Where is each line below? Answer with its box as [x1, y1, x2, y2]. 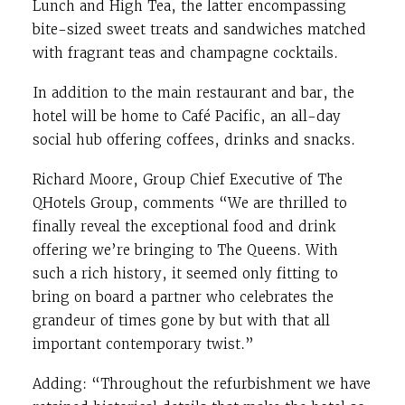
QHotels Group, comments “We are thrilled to [33, 194, 347, 212]
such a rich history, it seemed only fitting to [33, 265, 338, 282]
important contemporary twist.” [33, 335, 254, 353]
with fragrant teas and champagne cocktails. [33, 44, 338, 61]
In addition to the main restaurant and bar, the [33, 84, 354, 101]
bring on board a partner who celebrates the [33, 288, 334, 306]
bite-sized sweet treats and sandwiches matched [33, 21, 366, 38]
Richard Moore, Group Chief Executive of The [33, 171, 343, 188]
